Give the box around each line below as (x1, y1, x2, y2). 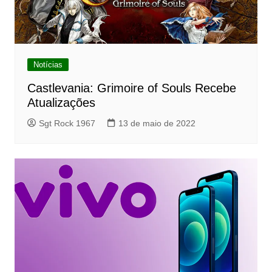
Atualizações (27, 95, 95, 109)
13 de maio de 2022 (118, 118, 195, 128)
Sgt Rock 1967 (38, 118, 95, 128)
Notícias (33, 59, 63, 69)
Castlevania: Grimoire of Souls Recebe (27, 81, 236, 95)
